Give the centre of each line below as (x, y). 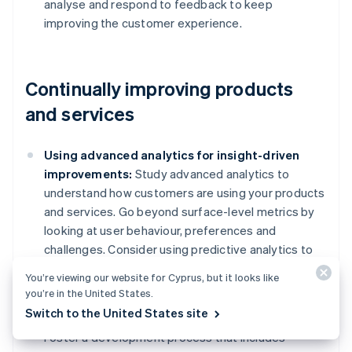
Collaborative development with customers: (172, 319)
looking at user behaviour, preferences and (160, 231)
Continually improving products (159, 89)
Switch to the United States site (117, 313)
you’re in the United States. (89, 293)
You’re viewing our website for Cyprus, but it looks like (152, 277)
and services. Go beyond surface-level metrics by (180, 212)
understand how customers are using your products (185, 193)
